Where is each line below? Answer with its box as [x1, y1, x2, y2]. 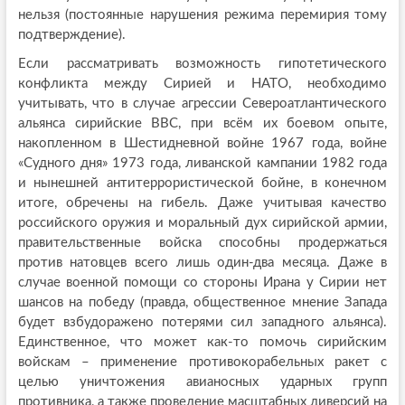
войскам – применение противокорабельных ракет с [17, 355, 388, 370]
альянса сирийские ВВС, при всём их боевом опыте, [17, 117, 388, 131]
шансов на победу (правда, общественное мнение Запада [17, 296, 388, 310]
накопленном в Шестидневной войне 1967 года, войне [17, 137, 388, 151]
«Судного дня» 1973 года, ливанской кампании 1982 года [17, 156, 388, 171]
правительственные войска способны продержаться [17, 236, 388, 250]
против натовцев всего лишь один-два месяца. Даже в [17, 256, 388, 270]
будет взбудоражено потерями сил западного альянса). [17, 316, 388, 330]
